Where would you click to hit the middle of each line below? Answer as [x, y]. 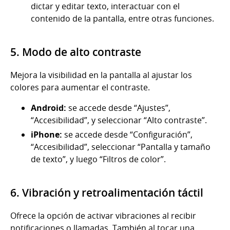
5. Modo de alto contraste [76, 52]
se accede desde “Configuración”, [127, 135]
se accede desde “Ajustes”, [119, 108]
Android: [50, 108]
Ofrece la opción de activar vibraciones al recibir [103, 216]
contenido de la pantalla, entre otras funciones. [122, 19]
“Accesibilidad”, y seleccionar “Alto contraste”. [119, 120]
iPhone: [46, 135]
